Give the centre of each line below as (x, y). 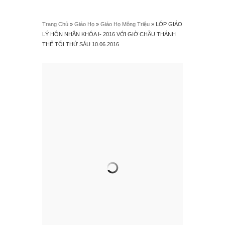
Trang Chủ (55, 24)
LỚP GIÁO (169, 24)
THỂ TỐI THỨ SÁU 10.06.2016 (81, 44)
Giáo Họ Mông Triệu (125, 24)
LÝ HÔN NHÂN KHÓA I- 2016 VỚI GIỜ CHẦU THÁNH (109, 34)
